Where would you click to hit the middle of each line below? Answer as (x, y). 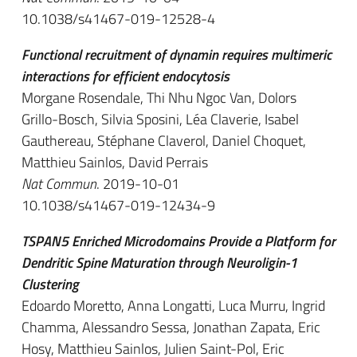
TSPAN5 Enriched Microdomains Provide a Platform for (178, 241)
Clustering (50, 284)
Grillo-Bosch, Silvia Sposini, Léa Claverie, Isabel (160, 119)
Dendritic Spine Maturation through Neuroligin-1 (159, 263)
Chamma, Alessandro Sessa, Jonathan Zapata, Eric (171, 327)
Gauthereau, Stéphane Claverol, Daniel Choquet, (164, 141)
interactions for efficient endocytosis (126, 76)
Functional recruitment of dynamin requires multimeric (177, 55)
